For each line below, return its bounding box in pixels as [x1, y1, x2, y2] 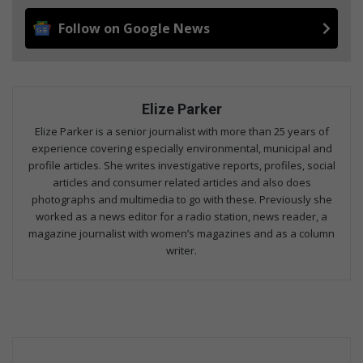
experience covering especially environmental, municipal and [31, 141, 332, 156]
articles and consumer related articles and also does [52, 175, 311, 190]
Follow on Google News [58, 19, 210, 38]
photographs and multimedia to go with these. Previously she [31, 192, 332, 207]
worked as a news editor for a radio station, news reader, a [36, 209, 327, 224]
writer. [166, 243, 197, 258]
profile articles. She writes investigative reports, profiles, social [28, 158, 335, 173]
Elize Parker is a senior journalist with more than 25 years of [34, 124, 329, 139]
